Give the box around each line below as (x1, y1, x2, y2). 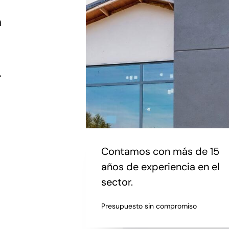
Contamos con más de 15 (101, 145, 219, 158)
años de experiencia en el (101, 160, 219, 174)
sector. (101, 175, 133, 189)
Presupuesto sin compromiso (101, 201, 197, 211)
